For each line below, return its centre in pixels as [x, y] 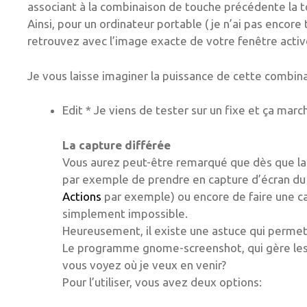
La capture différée [116, 145]
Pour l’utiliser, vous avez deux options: [162, 282]
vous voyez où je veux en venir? [144, 265]
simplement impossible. [125, 213]
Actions [83, 196]
